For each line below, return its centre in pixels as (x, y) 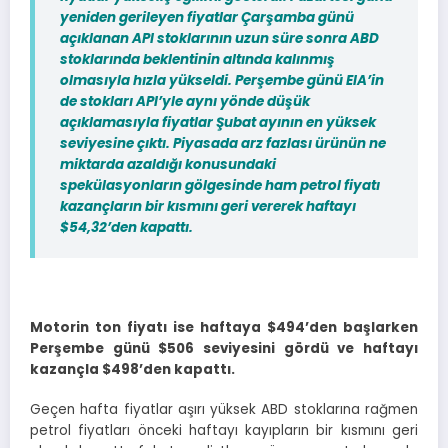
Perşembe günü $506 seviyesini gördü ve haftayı (224, 349)
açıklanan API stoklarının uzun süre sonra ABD (219, 39)
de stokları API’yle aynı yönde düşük (185, 102)
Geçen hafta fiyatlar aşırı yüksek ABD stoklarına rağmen (224, 410)
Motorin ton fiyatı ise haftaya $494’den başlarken (224, 328)
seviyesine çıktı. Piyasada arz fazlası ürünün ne (223, 144)
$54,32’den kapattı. (126, 228)
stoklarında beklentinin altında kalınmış (197, 60)
